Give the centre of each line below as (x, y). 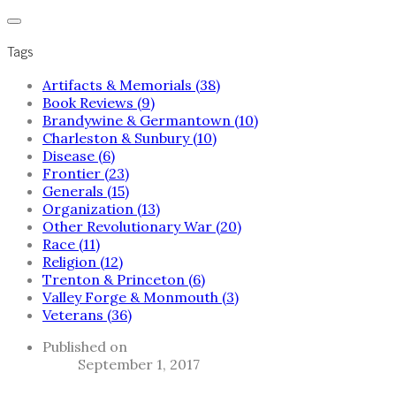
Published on (85, 346)
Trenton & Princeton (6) (124, 279)
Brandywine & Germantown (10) (150, 120)
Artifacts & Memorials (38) (131, 85)
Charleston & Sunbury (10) (129, 138)
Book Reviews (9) (99, 103)
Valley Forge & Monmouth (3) (141, 297)
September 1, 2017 (139, 364)
